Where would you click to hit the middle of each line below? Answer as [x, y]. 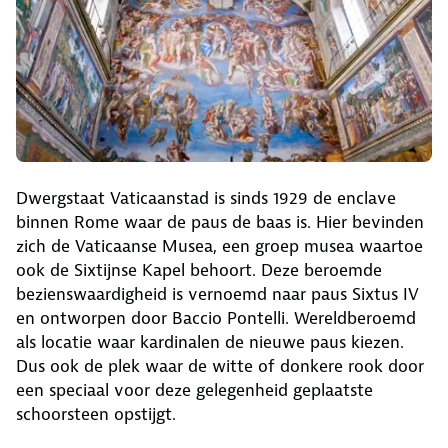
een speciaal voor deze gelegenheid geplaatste [194, 390]
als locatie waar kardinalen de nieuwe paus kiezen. [210, 342]
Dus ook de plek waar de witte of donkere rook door [220, 366]
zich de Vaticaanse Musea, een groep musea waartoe [219, 246]
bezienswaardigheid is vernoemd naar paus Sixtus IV [217, 294]
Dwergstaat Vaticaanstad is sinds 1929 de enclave [206, 198]
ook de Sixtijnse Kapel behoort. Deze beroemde [199, 270]
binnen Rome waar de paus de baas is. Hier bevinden [220, 222]
